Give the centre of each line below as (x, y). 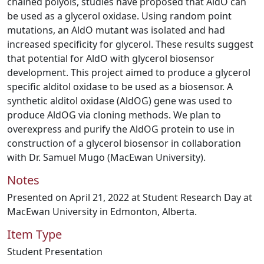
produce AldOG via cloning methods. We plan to (114, 115)
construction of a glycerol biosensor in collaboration (124, 143)
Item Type (34, 234)
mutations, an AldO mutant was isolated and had (116, 30)
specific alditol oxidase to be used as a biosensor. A (120, 87)
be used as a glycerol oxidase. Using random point (119, 16)
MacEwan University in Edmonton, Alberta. (102, 212)
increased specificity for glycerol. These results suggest (130, 44)
